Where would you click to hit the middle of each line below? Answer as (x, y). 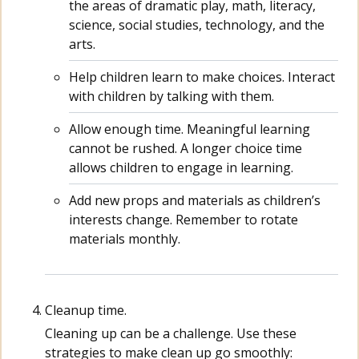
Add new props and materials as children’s (195, 201)
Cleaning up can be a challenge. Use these (171, 334)
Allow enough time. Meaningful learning (190, 129)
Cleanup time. (86, 311)
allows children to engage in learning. (181, 168)
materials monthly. (125, 239)
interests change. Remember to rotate (184, 220)
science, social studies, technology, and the (197, 25)
